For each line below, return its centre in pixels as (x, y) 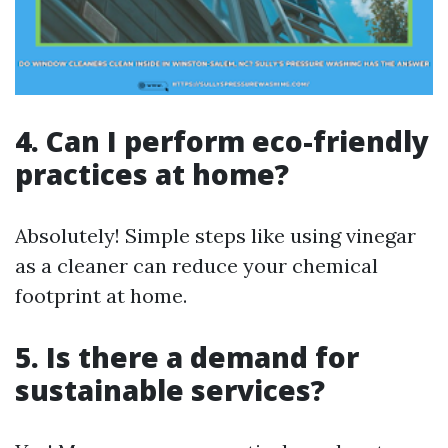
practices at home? (152, 174)
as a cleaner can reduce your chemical (196, 265)
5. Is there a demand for (187, 357)
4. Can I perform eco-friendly (222, 141)
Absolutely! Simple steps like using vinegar (215, 235)
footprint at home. (101, 295)
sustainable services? (170, 390)
